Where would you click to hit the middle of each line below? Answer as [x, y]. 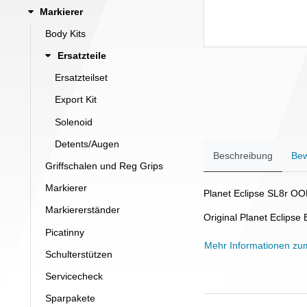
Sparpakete [70, 298]
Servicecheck [74, 276]
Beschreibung [243, 155]
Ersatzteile [82, 56]
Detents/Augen [87, 144]
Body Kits [65, 33]
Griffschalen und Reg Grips [104, 166]
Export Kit [76, 100]
